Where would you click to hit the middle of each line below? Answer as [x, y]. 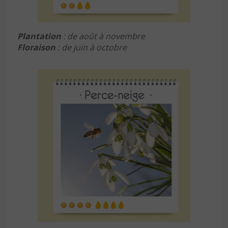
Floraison [36, 47]
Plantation [39, 36]
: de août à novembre [103, 36]
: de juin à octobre [91, 47]
